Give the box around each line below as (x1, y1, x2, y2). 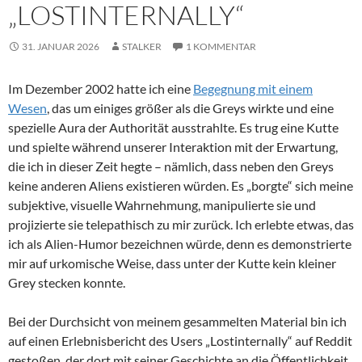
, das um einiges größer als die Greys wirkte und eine (47, 99, 334, 116)
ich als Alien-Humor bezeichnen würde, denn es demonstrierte (8, 235, 351, 251)
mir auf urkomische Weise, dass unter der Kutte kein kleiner (8, 255, 336, 271)
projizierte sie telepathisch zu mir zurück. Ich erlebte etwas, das (8, 216, 354, 232)
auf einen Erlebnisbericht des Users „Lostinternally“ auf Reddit (8, 332, 352, 348)
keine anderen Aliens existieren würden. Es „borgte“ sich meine (8, 177, 353, 193)
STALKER (122, 40, 162, 53)
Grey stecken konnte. (8, 274, 128, 290)
